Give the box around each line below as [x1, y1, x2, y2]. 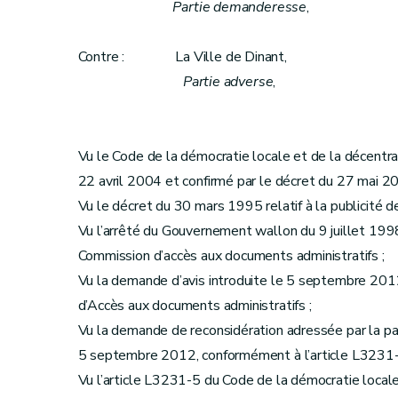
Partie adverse [182, 72, 274, 92]
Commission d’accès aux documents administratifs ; [77, 246, 385, 266]
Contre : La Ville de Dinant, [77, 47, 287, 67]
